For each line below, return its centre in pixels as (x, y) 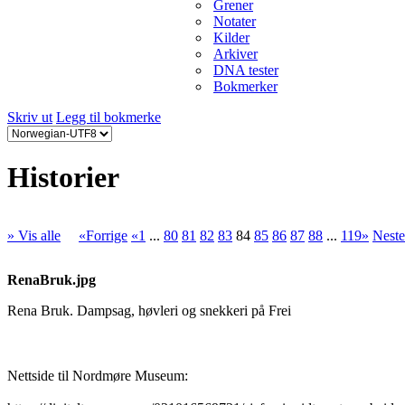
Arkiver (235, 53)
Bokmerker (245, 86)
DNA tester (246, 70)
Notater (235, 21)
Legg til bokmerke (108, 117)
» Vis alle (34, 235)
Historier (63, 178)
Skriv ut (30, 117)
